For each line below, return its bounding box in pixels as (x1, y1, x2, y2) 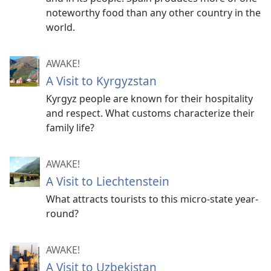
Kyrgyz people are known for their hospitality (46, 92, 253, 106)
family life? (46, 121, 94, 135)
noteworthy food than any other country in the (46, 6, 261, 20)
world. (46, 21, 75, 34)
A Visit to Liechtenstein (46, 173, 169, 190)
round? (46, 207, 79, 221)
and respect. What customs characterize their (46, 106, 255, 120)
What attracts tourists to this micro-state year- (46, 192, 258, 206)
